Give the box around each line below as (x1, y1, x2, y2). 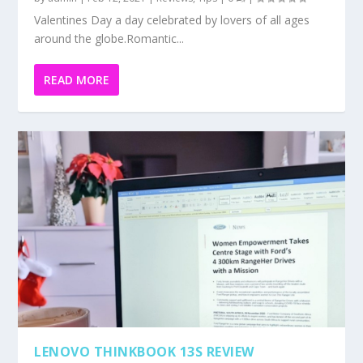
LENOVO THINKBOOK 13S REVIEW (34, 342, 254, 361)
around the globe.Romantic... (34, 30, 185, 46)
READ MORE (44, 71, 110, 88)
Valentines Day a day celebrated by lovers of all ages (34, 11, 310, 28)
